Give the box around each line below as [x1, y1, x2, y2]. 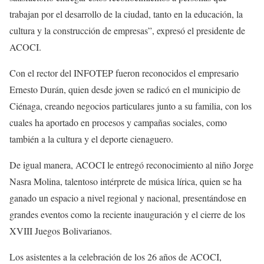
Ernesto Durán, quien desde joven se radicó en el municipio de [9, 83, 240, 95]
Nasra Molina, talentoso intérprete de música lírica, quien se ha [9, 175, 242, 187]
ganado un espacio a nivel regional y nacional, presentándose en [9, 192, 246, 204]
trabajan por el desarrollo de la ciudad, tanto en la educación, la [9, 8, 243, 20]
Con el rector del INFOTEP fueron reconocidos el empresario [9, 67, 239, 79]
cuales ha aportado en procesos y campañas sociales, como [9, 116, 227, 128]
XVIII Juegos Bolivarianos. [9, 225, 112, 237]
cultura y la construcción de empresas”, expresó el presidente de [9, 24, 245, 37]
